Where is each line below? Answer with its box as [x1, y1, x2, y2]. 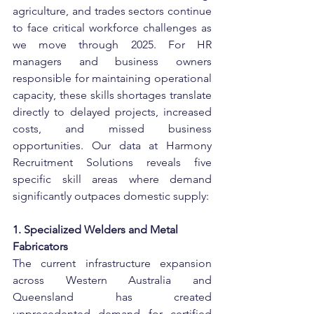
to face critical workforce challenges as [13, 21, 212, 34]
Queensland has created [13, 290, 212, 303]
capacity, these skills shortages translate [13, 88, 212, 102]
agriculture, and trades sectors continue [13, 4, 212, 18]
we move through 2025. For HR [13, 38, 212, 51]
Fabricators [13, 240, 68, 253]
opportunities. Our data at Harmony [13, 139, 212, 152]
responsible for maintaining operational [13, 71, 212, 85]
